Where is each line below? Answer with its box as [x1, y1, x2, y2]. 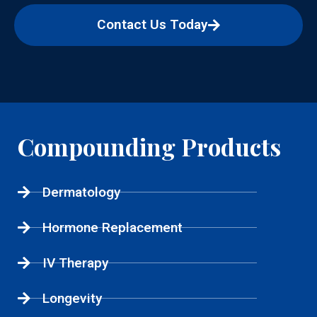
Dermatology [42, 184, 120, 201]
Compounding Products [18, 131, 281, 163]
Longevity [42, 290, 102, 307]
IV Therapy [42, 255, 108, 272]
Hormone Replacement [42, 219, 183, 236]
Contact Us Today [97, 16, 208, 33]
